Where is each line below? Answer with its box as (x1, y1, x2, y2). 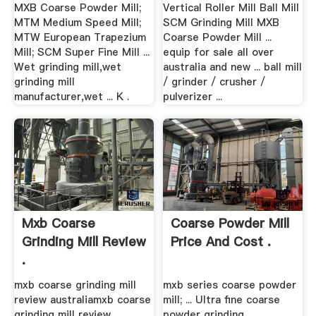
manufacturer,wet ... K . (13, 90, 129, 104)
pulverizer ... (163, 90, 223, 104)
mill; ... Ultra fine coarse (163, 292, 281, 307)
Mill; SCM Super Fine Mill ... (13, 45, 150, 60)
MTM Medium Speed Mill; (13, 16, 141, 30)
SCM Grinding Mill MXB (163, 16, 280, 30)
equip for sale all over (163, 45, 274, 60)
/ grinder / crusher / (163, 75, 266, 90)
